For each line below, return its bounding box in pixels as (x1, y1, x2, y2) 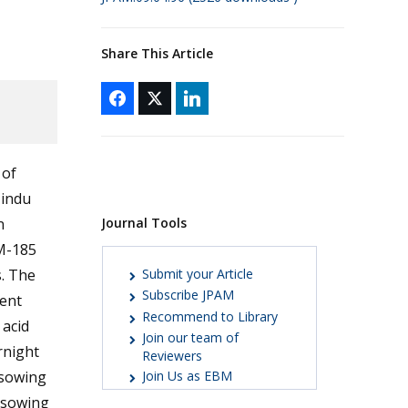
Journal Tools (100, 213, 187, 231)
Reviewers (142, 347, 202, 365)
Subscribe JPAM (142, 286, 234, 304)
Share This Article (100, 44, 213, 62)
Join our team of (142, 329, 239, 347)
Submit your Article (142, 264, 253, 282)
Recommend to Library (142, 307, 278, 325)
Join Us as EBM (142, 367, 232, 385)
